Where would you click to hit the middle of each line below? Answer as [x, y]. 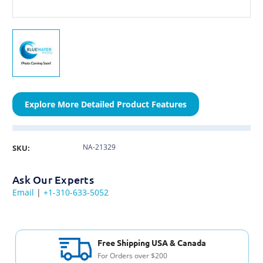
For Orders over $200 [131, 256]
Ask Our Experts [53, 180]
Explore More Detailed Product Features [106, 104]
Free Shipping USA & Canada [151, 243]
